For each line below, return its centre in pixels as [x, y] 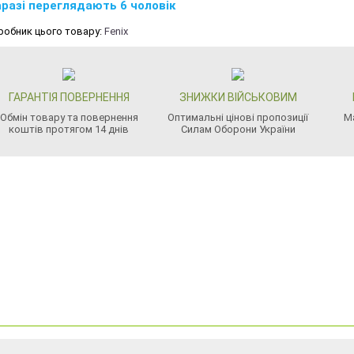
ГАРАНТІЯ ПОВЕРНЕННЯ [69, 97]
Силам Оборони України [238, 129]
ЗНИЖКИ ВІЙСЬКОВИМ [238, 97]
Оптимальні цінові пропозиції [238, 117]
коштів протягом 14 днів [69, 129]
